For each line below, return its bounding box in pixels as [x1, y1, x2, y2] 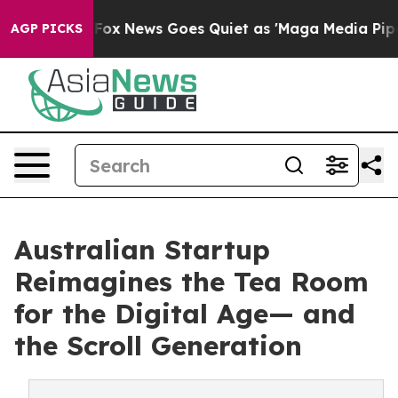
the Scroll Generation [14, 329, 302, 362]
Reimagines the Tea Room [14, 265, 369, 298]
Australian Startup [14, 233, 270, 267]
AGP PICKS [11, 20, 83, 36]
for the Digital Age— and [14, 297, 355, 330]
